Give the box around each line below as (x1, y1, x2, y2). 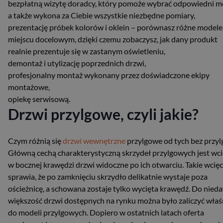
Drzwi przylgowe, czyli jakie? (8, 105, 199, 123)
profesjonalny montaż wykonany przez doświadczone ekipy (8, 70, 210, 80)
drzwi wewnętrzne (63, 135, 125, 145)
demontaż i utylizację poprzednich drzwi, (8, 58, 146, 68)
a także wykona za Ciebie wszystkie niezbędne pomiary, (8, 10, 195, 20)
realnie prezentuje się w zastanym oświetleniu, (8, 46, 165, 56)
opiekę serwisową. (8, 94, 70, 104)
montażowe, (8, 82, 50, 92)
